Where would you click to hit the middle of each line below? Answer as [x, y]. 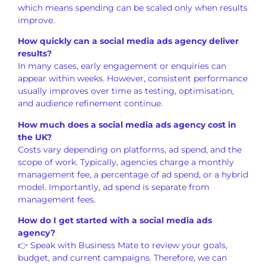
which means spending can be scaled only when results [133, 7]
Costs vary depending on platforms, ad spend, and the [130, 149]
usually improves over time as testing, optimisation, [126, 91]
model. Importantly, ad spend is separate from [114, 187]
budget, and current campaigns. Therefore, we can [122, 257]
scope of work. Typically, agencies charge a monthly [126, 162]
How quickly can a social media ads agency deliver [128, 41]
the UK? [35, 137]
